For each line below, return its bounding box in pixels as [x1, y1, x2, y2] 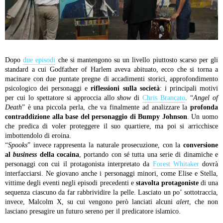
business [13, 151, 37, 159]
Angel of [193, 94, 219, 102]
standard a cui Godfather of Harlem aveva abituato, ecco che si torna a [5, 66, 218, 74]
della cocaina [37, 151, 80, 159]
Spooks [8, 141, 27, 149]
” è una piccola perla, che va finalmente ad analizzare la [22, 104, 190, 111]
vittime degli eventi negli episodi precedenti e [5, 179, 136, 187]
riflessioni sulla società [91, 85, 160, 93]
